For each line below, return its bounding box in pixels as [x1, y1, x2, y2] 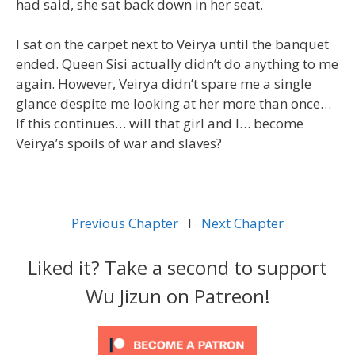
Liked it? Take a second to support [28, 254, 327, 281]
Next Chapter [198, 214, 284, 232]
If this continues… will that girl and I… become [16, 114, 303, 132]
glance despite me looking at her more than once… [16, 94, 331, 113]
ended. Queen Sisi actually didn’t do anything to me [16, 55, 338, 73]
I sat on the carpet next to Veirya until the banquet [16, 35, 329, 53]
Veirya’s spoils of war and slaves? [16, 134, 222, 152]
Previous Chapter [71, 214, 181, 232]
